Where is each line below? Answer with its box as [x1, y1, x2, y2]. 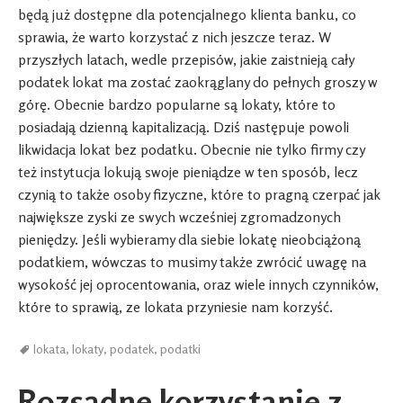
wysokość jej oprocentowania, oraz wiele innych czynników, [18, 275, 379, 294]
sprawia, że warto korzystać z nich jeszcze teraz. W [18, 28, 331, 47]
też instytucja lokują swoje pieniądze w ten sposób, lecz [18, 163, 358, 182]
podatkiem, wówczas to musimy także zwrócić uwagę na [18, 253, 366, 272]
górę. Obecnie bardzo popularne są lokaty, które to [18, 95, 336, 114]
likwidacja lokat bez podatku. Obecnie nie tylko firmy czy [18, 140, 364, 159]
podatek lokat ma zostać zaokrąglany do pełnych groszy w [18, 73, 377, 92]
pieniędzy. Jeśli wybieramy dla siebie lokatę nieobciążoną [18, 230, 361, 249]
